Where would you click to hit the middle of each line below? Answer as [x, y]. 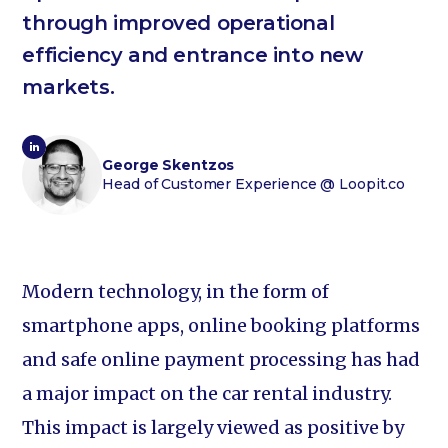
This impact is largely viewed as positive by [213, 427]
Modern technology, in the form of [176, 291]
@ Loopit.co [360, 184]
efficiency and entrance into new [192, 55]
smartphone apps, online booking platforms [221, 325]
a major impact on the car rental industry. [207, 393]
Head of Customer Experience [209, 184]
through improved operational [178, 23]
